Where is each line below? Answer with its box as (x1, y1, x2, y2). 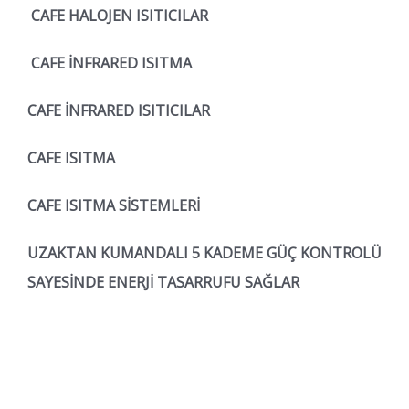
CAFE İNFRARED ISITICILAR (27, 100, 210, 121)
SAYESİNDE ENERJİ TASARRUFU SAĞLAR (27, 271, 303, 292)
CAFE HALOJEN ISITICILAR (27, 5, 208, 26)
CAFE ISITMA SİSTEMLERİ (27, 194, 200, 215)
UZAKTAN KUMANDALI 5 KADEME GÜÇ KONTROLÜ (27, 242, 382, 263)
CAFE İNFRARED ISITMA (27, 52, 192, 73)
